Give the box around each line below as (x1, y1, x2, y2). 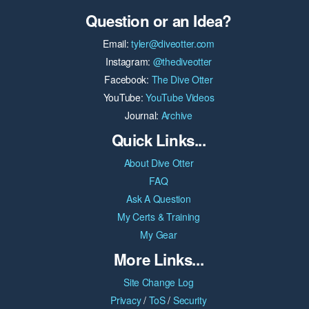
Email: (103, 37, 132, 51)
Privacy (110, 293, 141, 308)
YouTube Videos (146, 90, 215, 105)
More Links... (113, 248, 204, 271)
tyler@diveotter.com (131, 37, 215, 51)
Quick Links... (111, 129, 206, 152)
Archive (161, 108, 192, 123)
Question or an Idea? (85, 10, 232, 32)
